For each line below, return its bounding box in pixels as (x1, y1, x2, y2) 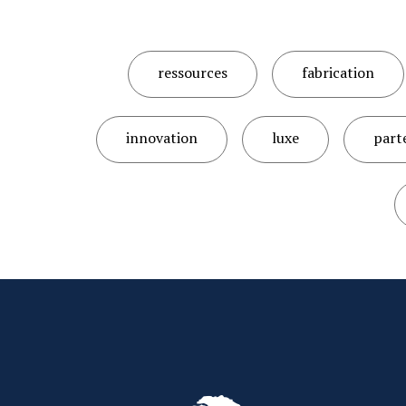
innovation (126, 128, 198, 148)
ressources (157, 63, 227, 82)
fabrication (301, 63, 374, 82)
